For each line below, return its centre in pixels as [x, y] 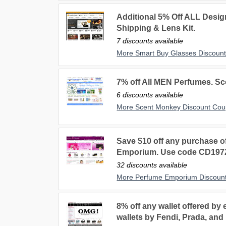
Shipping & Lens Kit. [156, 28]
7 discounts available [150, 41]
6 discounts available [150, 95]
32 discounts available [152, 165]
